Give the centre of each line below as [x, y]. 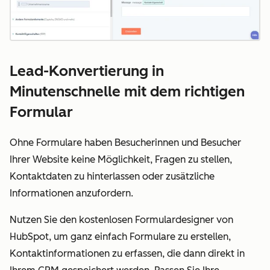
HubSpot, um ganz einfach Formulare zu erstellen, [120, 236]
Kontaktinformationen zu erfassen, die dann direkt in [127, 253]
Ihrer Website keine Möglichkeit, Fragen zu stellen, [121, 159]
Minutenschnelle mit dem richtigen [127, 92]
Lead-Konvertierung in [87, 71]
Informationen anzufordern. [71, 193]
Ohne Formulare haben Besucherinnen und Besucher [125, 142]
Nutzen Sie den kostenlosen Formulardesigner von [121, 219]
